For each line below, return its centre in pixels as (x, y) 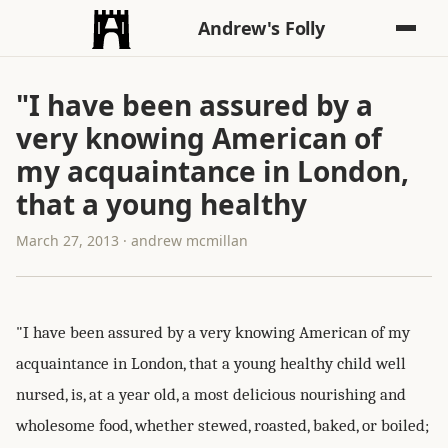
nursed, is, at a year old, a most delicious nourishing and (211, 394)
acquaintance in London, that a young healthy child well (211, 363)
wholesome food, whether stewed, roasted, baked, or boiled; (222, 425)
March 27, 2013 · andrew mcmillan (132, 240)
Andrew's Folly (261, 28)
